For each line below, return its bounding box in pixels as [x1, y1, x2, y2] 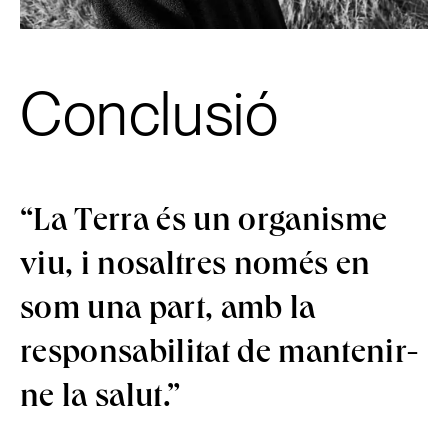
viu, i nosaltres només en [20, 251, 371, 285]
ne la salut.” [20, 383, 181, 417]
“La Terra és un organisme [20, 207, 388, 241]
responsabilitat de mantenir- [20, 339, 420, 373]
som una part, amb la [20, 295, 316, 329]
